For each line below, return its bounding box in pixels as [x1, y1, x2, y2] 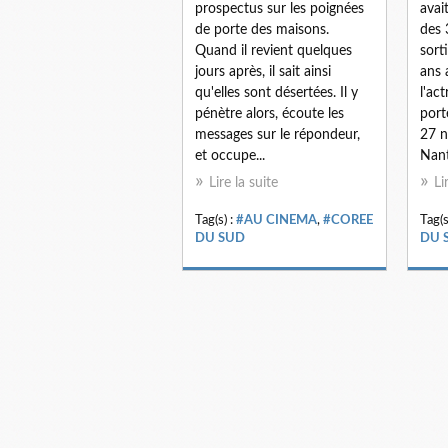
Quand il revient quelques [195, 43, 352, 58]
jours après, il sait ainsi [195, 64, 331, 79]
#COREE [323, 213, 373, 226]
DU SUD [195, 231, 245, 244]
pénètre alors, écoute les [195, 106, 344, 121]
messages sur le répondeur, [195, 127, 360, 142]
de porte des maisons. [195, 22, 329, 37]
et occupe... [195, 148, 265, 163]
